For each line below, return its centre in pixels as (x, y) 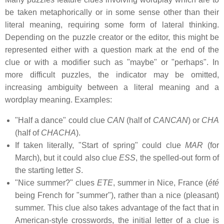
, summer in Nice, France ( (160, 183)
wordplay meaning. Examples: (58, 100)
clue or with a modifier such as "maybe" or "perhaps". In (112, 62)
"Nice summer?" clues (56, 183)
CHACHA (58, 133)
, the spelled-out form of (177, 158)
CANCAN (170, 120)
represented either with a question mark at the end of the (112, 50)
